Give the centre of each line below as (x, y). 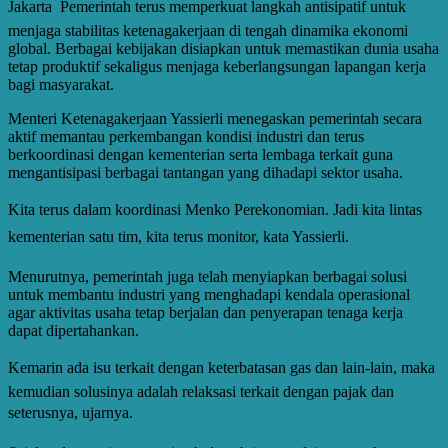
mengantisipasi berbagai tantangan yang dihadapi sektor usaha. (205, 172)
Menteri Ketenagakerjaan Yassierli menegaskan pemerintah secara (215, 118)
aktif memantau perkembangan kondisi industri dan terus (186, 136)
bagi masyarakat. (61, 84)
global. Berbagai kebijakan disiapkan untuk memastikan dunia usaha (223, 48)
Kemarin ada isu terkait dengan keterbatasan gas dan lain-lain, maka (221, 367)
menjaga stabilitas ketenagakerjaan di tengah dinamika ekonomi (208, 30)
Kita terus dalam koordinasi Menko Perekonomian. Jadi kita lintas (215, 209)
